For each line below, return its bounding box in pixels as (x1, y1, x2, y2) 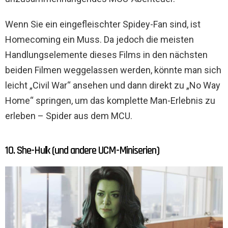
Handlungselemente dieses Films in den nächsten (5, 49, 208, 61)
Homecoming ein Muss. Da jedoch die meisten (5, 34, 194, 45)
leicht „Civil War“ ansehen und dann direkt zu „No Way (5, 80, 220, 91)
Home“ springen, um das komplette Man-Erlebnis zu (5, 95, 215, 106)
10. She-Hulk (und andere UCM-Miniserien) (5, 144, 159, 158)
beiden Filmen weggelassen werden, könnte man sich (5, 65, 221, 76)
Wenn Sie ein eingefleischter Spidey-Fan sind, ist (5, 19, 201, 30)
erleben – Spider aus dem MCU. (5, 110, 132, 122)
